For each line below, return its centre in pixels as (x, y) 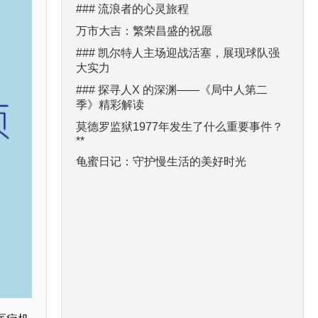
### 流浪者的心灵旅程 (132, 9)
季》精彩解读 (110, 104)
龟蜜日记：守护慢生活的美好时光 (161, 161)
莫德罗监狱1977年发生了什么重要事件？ (180, 126)
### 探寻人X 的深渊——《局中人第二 (172, 89)
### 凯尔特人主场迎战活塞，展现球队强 (178, 53)
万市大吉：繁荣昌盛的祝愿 (144, 31)
